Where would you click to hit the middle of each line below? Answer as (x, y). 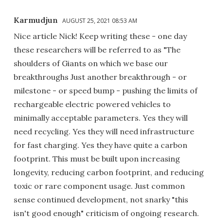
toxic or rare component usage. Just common (99, 186)
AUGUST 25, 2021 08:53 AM (100, 20)
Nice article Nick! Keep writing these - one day (100, 36)
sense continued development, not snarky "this (101, 199)
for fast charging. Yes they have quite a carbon (100, 145)
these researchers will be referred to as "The (97, 49)
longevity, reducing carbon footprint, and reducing (109, 172)
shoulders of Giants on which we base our (91, 63)
